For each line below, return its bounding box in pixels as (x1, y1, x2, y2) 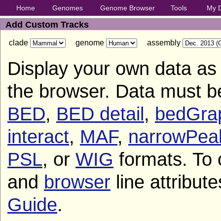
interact (7, 126, 69, 147)
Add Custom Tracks (5, 20, 89, 30)
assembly (137, 38, 183, 47)
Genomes (52, 4, 83, 12)
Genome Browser (100, 4, 155, 12)
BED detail (56, 103, 144, 124)
